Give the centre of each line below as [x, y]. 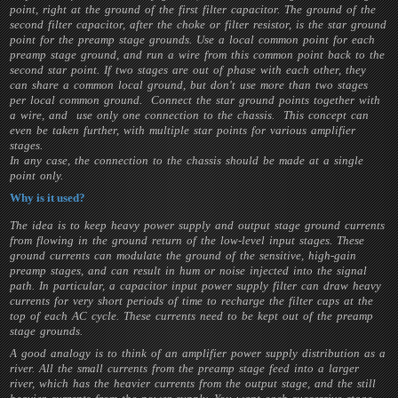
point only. [37, 175]
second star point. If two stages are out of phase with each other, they [188, 70]
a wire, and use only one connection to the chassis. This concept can [190, 115]
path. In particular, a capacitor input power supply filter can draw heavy [196, 286]
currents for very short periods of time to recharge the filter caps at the [192, 301]
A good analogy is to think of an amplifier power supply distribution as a [198, 353]
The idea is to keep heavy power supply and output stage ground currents [198, 225]
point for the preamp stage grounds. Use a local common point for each [193, 40]
